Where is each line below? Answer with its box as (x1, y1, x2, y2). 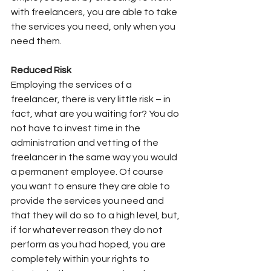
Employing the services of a (11, 79, 134, 90)
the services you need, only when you (11, 21, 177, 31)
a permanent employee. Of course (11, 166, 165, 177)
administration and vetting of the (11, 137, 160, 148)
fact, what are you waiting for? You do (11, 108, 181, 119)
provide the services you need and (11, 195, 166, 206)
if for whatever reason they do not (11, 224, 165, 235)
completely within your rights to (11, 253, 151, 264)
